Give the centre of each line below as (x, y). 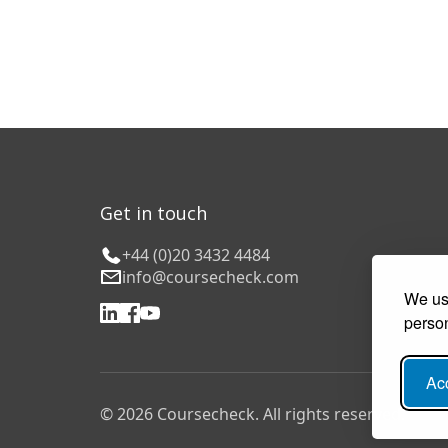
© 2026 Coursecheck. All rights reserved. (252, 414)
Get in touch (153, 213)
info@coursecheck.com (210, 277)
